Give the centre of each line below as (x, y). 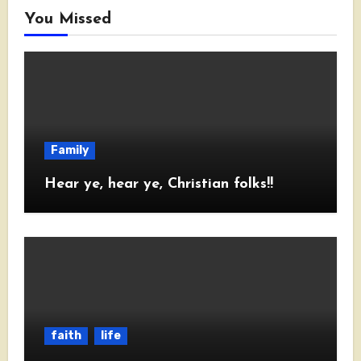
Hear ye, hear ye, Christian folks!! (158, 185)
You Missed (67, 20)
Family (69, 151)
